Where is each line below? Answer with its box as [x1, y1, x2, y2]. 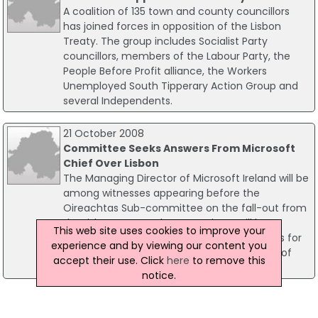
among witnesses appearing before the [62, 186, 260, 201]
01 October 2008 [62, 294, 145, 309]
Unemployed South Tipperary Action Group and [62, 78, 298, 93]
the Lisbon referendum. [62, 261, 179, 275]
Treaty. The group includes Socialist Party [62, 33, 268, 48]
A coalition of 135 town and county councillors [62, 4, 290, 18]
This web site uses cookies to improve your [53, 223, 265, 238]
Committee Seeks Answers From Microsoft [62, 141, 295, 156]
